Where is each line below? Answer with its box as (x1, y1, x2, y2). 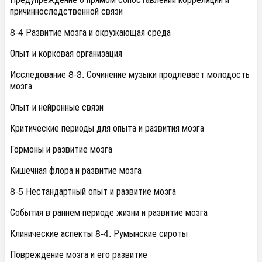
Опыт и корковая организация (10, 46, 122, 60)
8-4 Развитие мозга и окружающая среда (10, 25, 171, 39)
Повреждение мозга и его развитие (10, 247, 147, 261)
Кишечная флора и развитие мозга (10, 163, 142, 177)
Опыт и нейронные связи (10, 100, 104, 113)
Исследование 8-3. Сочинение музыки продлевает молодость (10, 67, 250, 81)
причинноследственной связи (10, 4, 123, 18)
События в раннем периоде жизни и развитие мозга (10, 205, 208, 219)
